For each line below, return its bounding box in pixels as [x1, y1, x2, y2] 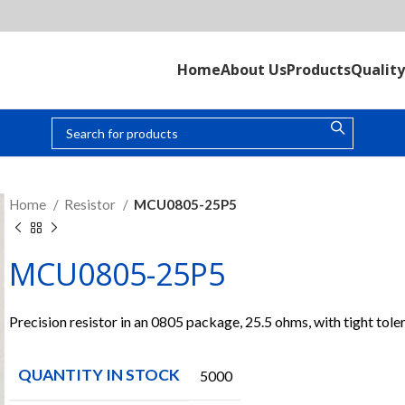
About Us [221, 60, 287, 80]
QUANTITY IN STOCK [18, 365, 180, 384]
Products [287, 60, 351, 80]
